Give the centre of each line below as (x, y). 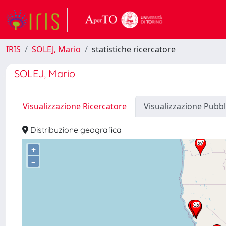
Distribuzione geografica (75, 130)
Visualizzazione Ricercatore (75, 106)
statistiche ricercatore (134, 49)
